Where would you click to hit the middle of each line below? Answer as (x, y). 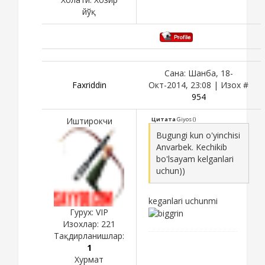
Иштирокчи (89, 121)
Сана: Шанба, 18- (198, 73)
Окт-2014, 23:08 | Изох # (198, 85)
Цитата (164, 119)
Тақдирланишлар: (89, 235)
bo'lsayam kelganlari (195, 159)
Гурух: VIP (89, 212)
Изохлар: (82, 224)
